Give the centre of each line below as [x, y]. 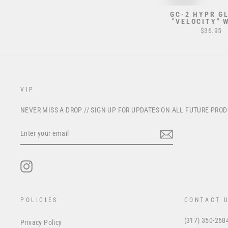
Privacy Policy [41, 222]
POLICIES [39, 200]
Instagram [48, 165]
